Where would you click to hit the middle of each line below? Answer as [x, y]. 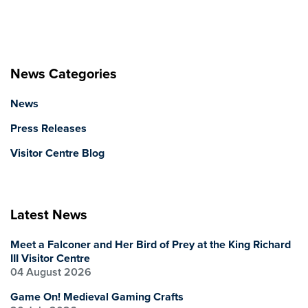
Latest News [49, 215]
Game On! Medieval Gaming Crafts [97, 297]
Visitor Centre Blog [57, 153]
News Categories [64, 74]
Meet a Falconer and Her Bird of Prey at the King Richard [151, 244]
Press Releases [48, 128]
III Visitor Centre [50, 258]
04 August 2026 [51, 272]
